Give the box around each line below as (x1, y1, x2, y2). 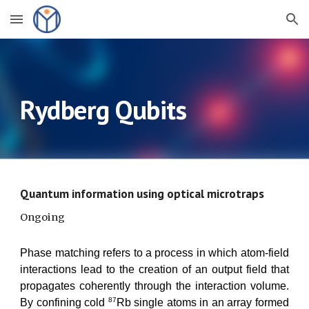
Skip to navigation (212, 19, 298, 32)
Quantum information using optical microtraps (20, 186, 265, 201)
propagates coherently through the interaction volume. (20, 280, 289, 292)
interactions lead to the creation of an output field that (20, 263, 289, 275)
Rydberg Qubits (20, 92, 187, 127)
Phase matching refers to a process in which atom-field (20, 247, 289, 259)
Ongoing (20, 211, 66, 223)
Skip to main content (11, 19, 109, 32)
